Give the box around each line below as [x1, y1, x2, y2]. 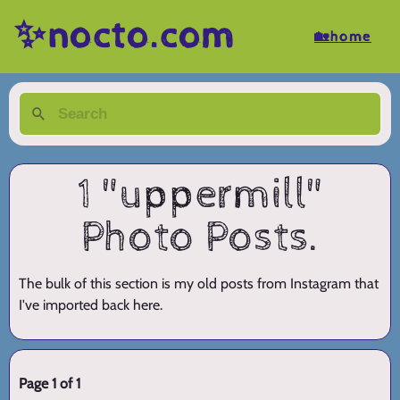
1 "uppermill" [76, 170, 324, 221]
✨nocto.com [14, 13, 236, 59]
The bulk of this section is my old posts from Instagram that [19, 275, 379, 293]
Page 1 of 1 [19, 375, 80, 393]
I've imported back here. [19, 296, 162, 314]
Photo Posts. [80, 212, 320, 263]
